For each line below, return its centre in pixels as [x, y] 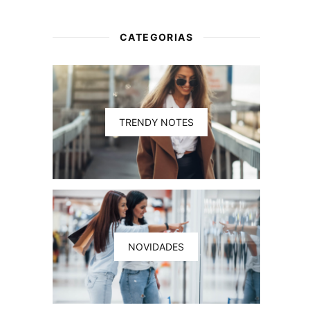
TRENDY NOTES [156, 122]
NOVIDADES [156, 247]
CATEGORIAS [156, 37]
